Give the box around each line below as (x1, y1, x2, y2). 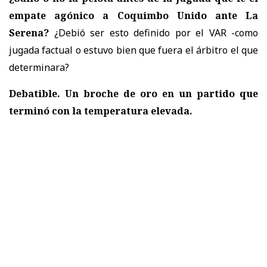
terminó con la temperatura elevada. (9, 104, 193, 117)
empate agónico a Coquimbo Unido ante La (9, 8, 258, 22)
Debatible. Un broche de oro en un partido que (9, 86, 258, 100)
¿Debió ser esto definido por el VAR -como (49, 26, 258, 39)
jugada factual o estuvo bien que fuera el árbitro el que (9, 43, 258, 57)
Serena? (9, 26, 49, 39)
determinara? (9, 60, 69, 74)
